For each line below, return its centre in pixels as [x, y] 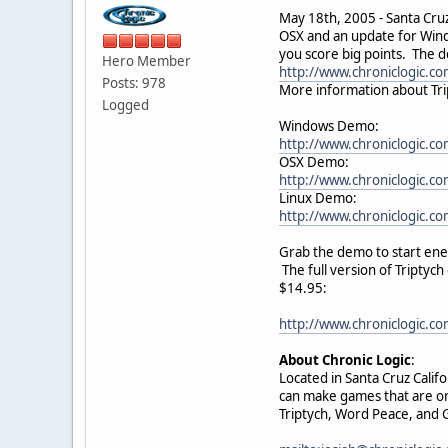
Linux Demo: [318, 197]
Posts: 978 [134, 83]
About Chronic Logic [345, 359]
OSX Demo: [314, 161]
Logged [125, 105]
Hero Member [146, 61]
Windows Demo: [329, 125]
